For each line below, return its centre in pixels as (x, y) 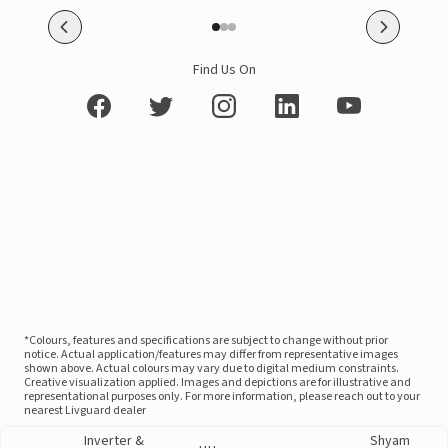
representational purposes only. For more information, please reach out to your (222, 396)
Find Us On (224, 70)
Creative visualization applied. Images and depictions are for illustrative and (217, 382)
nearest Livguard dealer (85, 410)
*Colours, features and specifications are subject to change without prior (206, 340)
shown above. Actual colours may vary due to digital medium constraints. (211, 368)
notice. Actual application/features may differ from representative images (211, 354)
